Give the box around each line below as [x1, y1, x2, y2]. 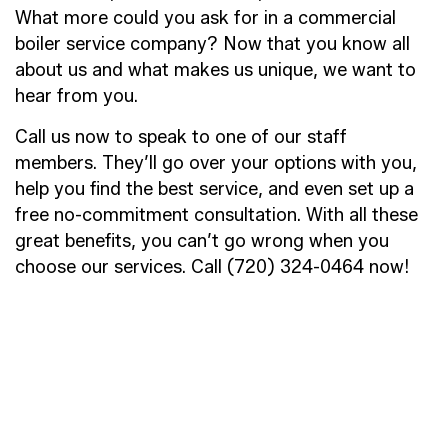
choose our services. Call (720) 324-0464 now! [15, 255, 409, 278]
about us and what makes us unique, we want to [15, 58, 416, 81]
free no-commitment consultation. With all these [15, 203, 418, 226]
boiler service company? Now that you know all [15, 32, 410, 55]
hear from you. [15, 84, 138, 107]
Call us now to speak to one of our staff [15, 125, 347, 148]
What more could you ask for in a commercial [15, 6, 396, 29]
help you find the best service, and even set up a [15, 177, 414, 200]
